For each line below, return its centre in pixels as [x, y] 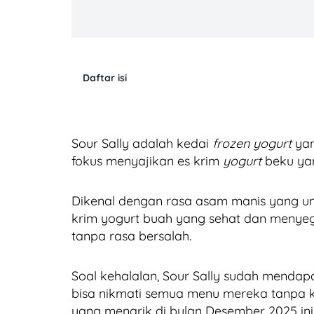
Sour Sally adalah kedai [142, 143]
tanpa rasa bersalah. [131, 235]
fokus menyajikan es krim [147, 161]
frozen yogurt [252, 143]
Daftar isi [105, 77]
